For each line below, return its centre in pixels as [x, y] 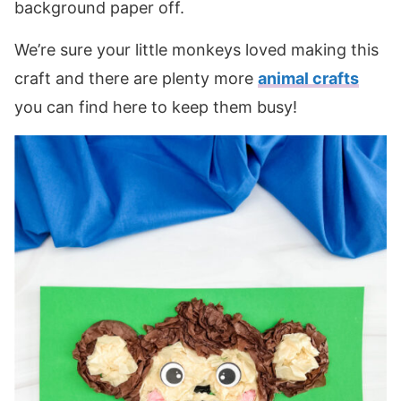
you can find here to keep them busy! [156, 107]
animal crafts [308, 78]
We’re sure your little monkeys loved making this [196, 49]
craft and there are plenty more [136, 78]
